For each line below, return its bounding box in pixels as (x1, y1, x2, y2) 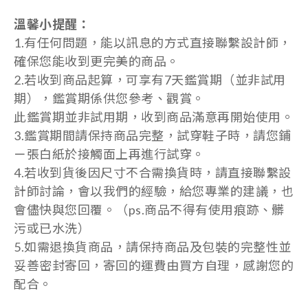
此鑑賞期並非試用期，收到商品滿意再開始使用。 (14, 109, 294, 124)
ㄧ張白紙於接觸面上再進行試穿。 (14, 146, 205, 162)
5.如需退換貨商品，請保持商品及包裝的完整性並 (14, 239, 291, 254)
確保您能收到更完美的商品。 (14, 54, 179, 69)
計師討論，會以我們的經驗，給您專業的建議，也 (14, 184, 294, 199)
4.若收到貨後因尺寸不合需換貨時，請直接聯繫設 (14, 165, 291, 180)
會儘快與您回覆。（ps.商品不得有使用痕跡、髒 (14, 202, 285, 217)
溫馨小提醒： (14, 16, 90, 32)
